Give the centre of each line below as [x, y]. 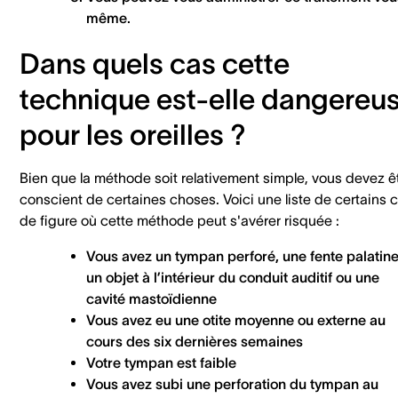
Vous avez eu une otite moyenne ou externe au [236, 319]
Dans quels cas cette [155, 63]
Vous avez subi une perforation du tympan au [232, 383]
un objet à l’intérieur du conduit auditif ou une [233, 277]
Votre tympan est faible [163, 362]
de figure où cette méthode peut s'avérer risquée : [183, 220]
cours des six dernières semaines [196, 341]
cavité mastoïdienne [153, 298]
